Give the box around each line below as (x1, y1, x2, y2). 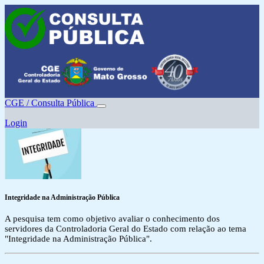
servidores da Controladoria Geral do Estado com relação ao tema (5, 224, 246, 234)
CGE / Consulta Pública (5, 98, 97, 108)
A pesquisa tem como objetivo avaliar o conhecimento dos (5, 214, 220, 224)
